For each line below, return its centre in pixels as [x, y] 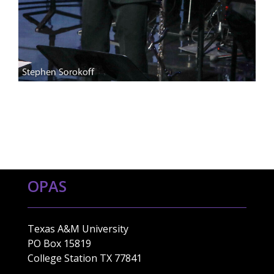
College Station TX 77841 [85, 258]
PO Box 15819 [59, 243]
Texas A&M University [78, 228]
